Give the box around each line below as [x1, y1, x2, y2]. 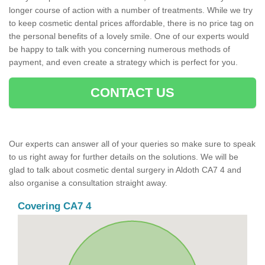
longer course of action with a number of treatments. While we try [9, 5, 253, 15]
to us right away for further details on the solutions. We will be [9, 152, 238, 162]
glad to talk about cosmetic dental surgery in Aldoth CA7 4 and [9, 165, 241, 175]
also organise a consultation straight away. [9, 178, 167, 188]
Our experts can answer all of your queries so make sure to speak [9, 139, 256, 149]
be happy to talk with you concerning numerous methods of [9, 44, 230, 54]
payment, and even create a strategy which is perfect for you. [9, 57, 238, 67]
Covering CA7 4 [18, 201, 91, 212]
